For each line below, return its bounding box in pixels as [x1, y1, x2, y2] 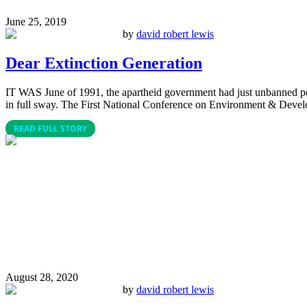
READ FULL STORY [14, 122, 87, 134]
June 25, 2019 [5, 16, 66, 27]
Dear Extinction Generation [5, 53, 202, 72]
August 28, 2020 [5, 271, 78, 283]
